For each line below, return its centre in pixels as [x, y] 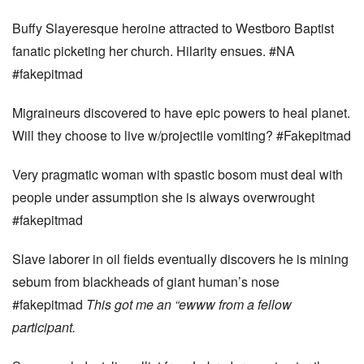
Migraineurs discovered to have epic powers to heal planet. [181, 113]
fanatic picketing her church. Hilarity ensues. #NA [154, 51]
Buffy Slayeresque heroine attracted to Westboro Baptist [173, 28]
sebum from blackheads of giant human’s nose [146, 282]
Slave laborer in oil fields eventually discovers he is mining [180, 259]
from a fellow [255, 304]
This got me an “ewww [152, 304]
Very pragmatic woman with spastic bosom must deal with [178, 174]
